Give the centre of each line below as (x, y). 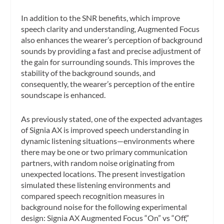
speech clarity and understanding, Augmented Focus (110, 29)
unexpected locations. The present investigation (103, 173)
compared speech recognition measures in (93, 195)
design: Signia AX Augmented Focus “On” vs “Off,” (105, 217)
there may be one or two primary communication (104, 151)
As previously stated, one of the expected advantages (112, 118)
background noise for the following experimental (104, 206)
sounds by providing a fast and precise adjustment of (111, 51)
